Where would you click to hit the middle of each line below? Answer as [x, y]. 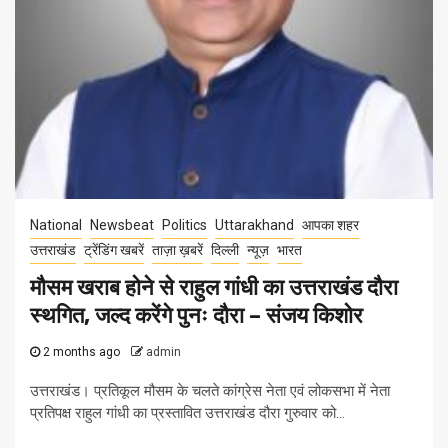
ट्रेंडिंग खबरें [114, 250]
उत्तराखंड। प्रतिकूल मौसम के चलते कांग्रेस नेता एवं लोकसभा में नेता [210, 391]
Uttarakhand [254, 225]
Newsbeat [122, 225]
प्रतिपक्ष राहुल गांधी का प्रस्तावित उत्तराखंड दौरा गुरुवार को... [187, 413]
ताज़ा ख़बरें [177, 250]
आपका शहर [330, 225]
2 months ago [81, 352]
